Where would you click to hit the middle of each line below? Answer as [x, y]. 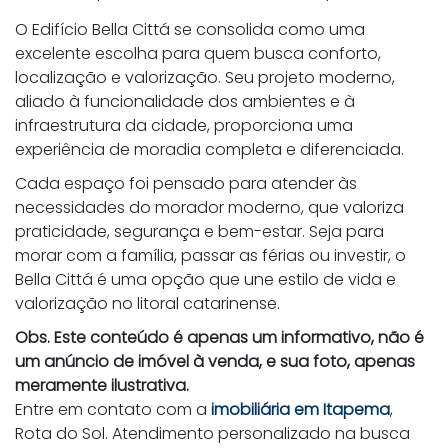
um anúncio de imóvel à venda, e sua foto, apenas [215, 361]
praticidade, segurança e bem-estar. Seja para [199, 231]
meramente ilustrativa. [102, 385]
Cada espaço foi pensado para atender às [186, 183]
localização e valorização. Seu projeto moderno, [205, 77]
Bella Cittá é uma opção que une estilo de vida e [205, 279]
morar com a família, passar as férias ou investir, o [210, 255]
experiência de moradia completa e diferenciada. [209, 149]
